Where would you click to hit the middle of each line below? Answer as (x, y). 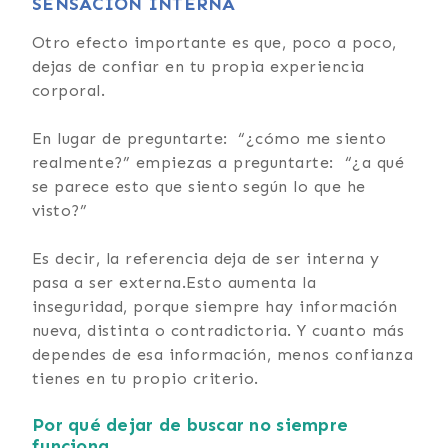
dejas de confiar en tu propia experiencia (198, 66)
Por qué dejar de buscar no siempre (190, 424)
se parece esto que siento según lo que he (199, 186)
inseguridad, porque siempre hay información (215, 306)
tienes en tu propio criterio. (145, 378)
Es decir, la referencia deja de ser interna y (206, 258)
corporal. (69, 90)
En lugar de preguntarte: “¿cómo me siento (209, 138)
